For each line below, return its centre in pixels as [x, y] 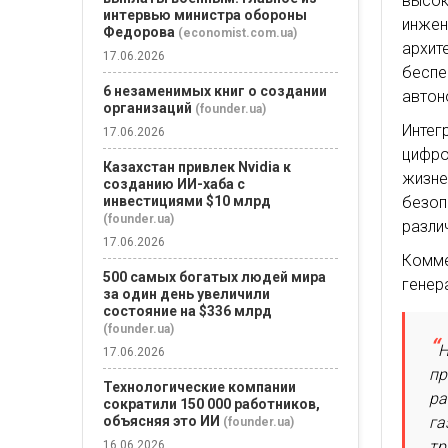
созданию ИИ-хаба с [174, 184]
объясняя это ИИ [161, 421]
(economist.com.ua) [237, 33]
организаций [147, 108]
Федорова [139, 32]
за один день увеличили [186, 294]
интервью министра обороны [205, 15]
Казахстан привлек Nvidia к [197, 167]
